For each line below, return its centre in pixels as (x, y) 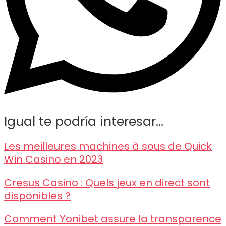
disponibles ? (37, 195)
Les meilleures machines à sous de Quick (108, 146)
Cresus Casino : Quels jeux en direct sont (107, 182)
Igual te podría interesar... (84, 121)
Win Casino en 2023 (53, 159)
